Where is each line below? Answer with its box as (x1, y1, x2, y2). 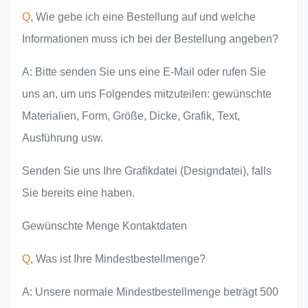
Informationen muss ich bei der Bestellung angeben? (22, 33, 278, 45)
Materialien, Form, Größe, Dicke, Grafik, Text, (22, 110, 240, 122)
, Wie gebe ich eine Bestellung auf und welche (30, 11, 256, 23)
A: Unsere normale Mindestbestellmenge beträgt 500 (22, 286, 278, 298)
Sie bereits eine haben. (22, 187, 135, 199)
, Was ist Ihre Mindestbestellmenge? (30, 253, 206, 265)
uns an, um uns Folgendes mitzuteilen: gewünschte (22, 88, 272, 100)
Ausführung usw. (22, 132, 103, 144)
